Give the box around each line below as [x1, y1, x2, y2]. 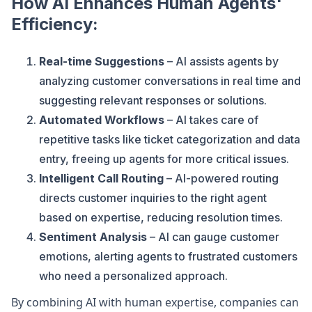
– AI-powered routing [164, 171, 279, 185]
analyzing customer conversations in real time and [39, 74, 301, 88]
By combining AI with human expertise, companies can [11, 295, 299, 310]
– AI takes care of [164, 113, 258, 127]
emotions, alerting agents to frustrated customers [39, 249, 297, 263]
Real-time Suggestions [39, 54, 164, 68]
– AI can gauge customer [147, 230, 279, 244]
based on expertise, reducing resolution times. [39, 210, 283, 224]
